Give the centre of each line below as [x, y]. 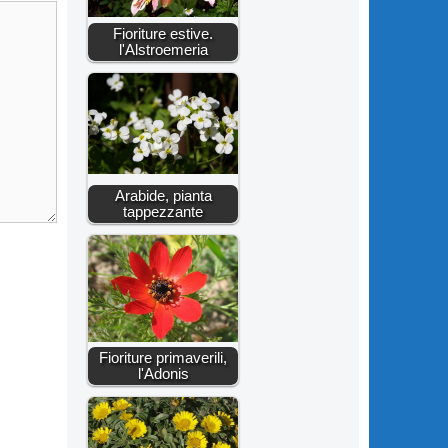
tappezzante [163, 212]
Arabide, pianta [163, 196]
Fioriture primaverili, [163, 358]
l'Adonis [163, 374]
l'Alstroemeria [163, 50]
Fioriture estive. [163, 34]
